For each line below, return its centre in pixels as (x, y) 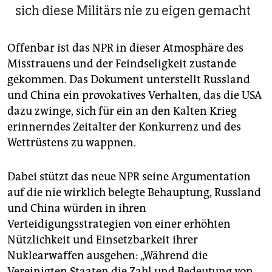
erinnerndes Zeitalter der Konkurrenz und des (124, 127)
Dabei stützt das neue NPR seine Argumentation (129, 177)
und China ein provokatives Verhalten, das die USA (134, 96)
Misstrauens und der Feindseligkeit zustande (122, 64)
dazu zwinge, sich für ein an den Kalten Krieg (122, 111)
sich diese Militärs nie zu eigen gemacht (133, 11)
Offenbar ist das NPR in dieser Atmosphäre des (125, 48)
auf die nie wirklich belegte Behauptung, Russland (134, 193)
